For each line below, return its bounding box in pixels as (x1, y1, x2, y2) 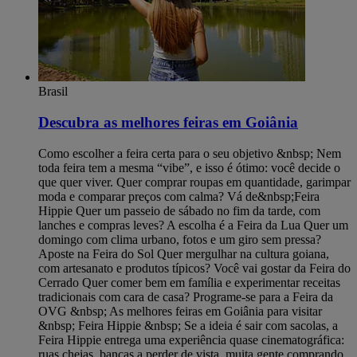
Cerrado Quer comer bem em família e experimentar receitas (38, 275, 340, 289)
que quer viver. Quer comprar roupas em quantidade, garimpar (38, 175, 351, 189)
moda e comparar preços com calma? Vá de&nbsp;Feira (38, 189, 320, 203)
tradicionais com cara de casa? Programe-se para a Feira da (38, 289, 333, 304)
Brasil (38, 84, 68, 99)
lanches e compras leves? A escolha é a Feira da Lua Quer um (38, 218, 348, 232)
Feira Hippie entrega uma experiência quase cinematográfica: (38, 332, 344, 347)
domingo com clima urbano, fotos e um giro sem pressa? (38, 232, 321, 246)
